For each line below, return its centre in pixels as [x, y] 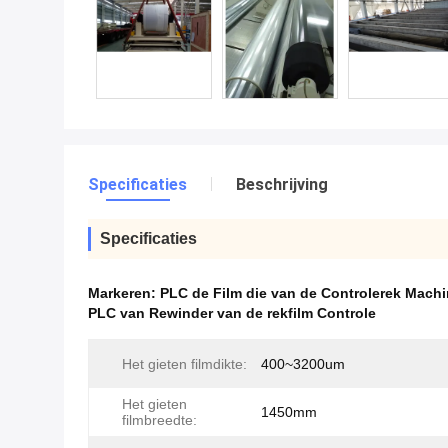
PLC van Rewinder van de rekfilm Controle [232, 313]
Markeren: [124, 293]
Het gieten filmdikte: [184, 364]
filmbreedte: [159, 420]
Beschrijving [282, 184]
